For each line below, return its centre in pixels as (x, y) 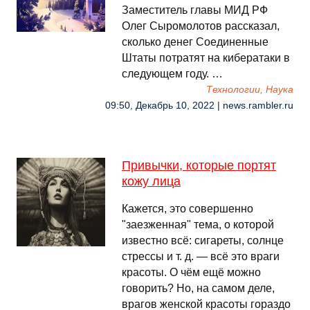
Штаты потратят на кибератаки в (206, 58)
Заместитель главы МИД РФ (195, 10)
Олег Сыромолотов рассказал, (201, 26)
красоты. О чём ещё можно (191, 272)
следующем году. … (172, 74)
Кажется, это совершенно (188, 209)
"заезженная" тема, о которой (198, 225)
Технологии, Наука (250, 90)
